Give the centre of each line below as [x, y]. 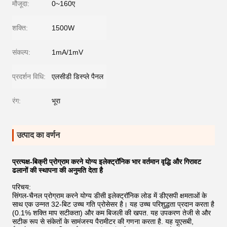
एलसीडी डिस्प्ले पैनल [78, 77]
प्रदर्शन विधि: [29, 77]
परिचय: [22, 187]
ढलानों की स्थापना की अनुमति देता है [58, 170]
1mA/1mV [67, 52]
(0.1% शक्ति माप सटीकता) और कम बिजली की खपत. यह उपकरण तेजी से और [111, 213]
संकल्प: [21, 52]
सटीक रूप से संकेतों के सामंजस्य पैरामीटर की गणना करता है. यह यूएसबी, [103, 221]
